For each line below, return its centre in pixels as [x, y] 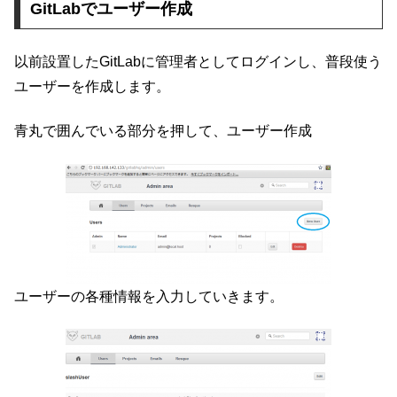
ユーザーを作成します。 [92, 86]
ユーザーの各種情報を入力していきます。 [149, 296]
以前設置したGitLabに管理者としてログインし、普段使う [198, 61]
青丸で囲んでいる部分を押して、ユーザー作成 [163, 131]
